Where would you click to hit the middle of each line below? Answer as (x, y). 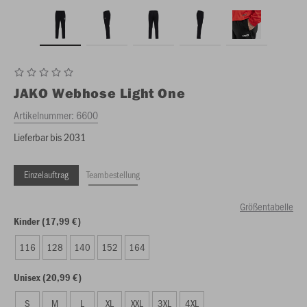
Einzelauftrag (46, 174)
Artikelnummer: (45, 115)
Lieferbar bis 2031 (50, 137)
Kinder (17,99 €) (47, 221)
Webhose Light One (119, 93)
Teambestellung (113, 174)
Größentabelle (267, 206)
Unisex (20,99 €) (48, 277)
